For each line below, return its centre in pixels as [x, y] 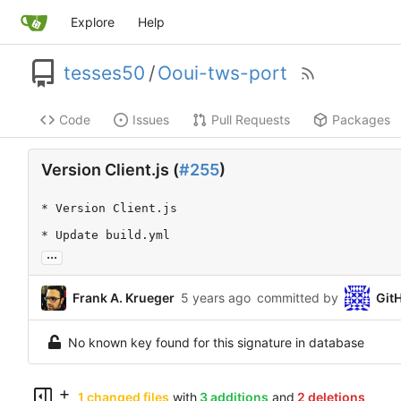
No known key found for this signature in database [216, 342]
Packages [361, 120]
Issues [151, 120]
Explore [92, 22]
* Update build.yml [106, 235]
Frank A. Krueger [124, 298]
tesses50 [104, 73]
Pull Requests [251, 120]
